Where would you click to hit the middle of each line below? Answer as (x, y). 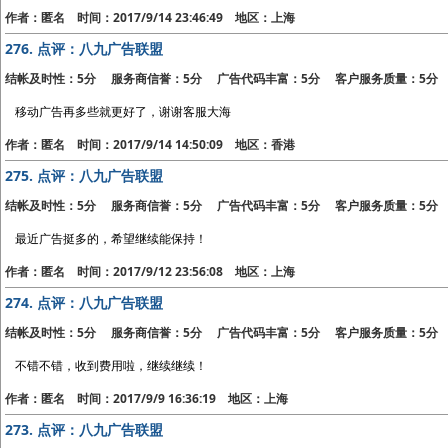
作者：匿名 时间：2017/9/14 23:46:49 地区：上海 (150, 17)
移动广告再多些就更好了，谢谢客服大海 (123, 111)
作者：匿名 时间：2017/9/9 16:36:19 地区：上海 (147, 398)
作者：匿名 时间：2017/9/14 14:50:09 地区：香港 (150, 144)
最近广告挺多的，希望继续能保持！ (111, 238)
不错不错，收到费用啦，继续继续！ (111, 365)
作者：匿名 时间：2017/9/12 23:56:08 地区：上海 (150, 271)
